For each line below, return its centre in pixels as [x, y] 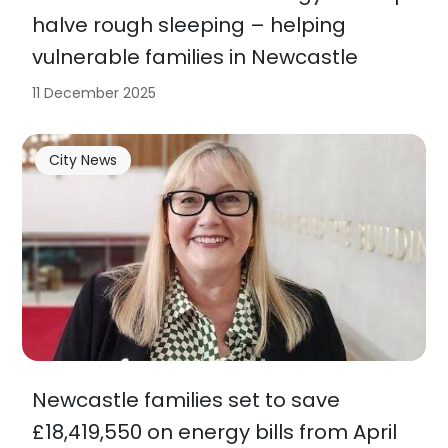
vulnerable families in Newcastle [195, 56]
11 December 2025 [94, 92]
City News [82, 160]
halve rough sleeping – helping [189, 24]
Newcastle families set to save [186, 400]
